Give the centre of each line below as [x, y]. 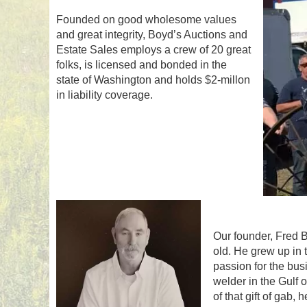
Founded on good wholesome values [146, 19]
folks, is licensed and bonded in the [142, 64]
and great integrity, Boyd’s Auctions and [152, 34]
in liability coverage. [105, 95]
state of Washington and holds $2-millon [153, 79]
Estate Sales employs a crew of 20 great [153, 49]
